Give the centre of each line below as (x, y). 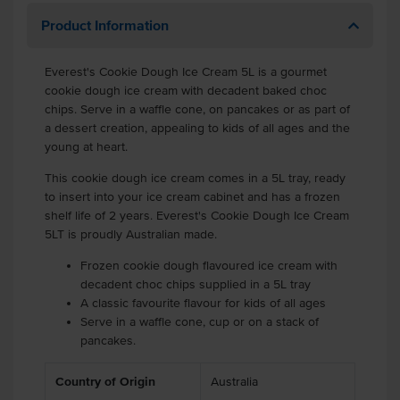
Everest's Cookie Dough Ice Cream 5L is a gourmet (186, 72)
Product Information (105, 25)
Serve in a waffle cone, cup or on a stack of (200, 322)
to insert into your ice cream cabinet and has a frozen (192, 197)
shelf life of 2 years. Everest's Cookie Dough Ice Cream (197, 216)
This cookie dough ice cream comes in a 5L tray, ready (195, 178)
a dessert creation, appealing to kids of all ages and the (197, 128)
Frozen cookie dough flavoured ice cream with (209, 266)
